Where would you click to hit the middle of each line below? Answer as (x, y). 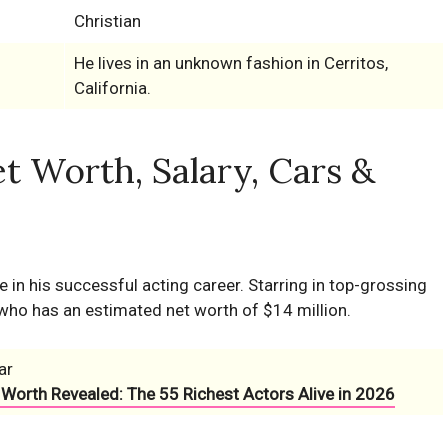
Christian (107, 21)
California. (112, 88)
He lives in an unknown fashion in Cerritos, (230, 63)
